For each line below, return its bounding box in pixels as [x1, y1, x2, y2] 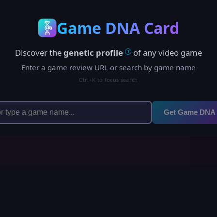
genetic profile [63, 47, 123, 59]
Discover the [15, 47, 63, 59]
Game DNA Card [56, 17, 179, 38]
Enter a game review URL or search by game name [21, 62, 196, 72]
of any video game [131, 47, 202, 59]
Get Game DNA [164, 108, 216, 117]
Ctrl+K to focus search [79, 76, 138, 83]
